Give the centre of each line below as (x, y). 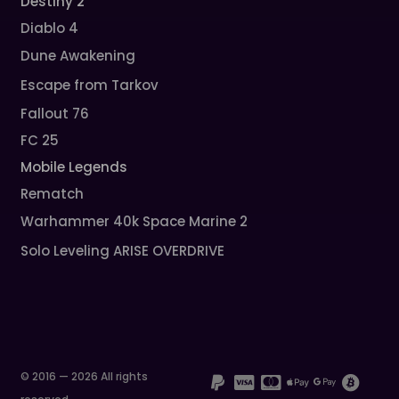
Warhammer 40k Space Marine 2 (134, 222)
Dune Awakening (78, 56)
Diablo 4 (50, 28)
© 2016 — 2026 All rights (85, 377)
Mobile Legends (74, 167)
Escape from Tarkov (90, 85)
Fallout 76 (55, 114)
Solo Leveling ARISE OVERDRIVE (123, 251)
